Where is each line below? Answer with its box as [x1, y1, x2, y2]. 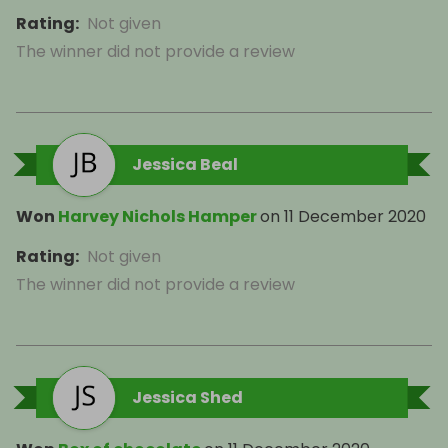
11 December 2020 [284, 205, 426, 228]
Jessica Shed [132, 386, 243, 409]
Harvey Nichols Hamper [58, 205, 257, 228]
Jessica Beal [132, 153, 238, 176]
